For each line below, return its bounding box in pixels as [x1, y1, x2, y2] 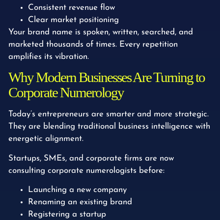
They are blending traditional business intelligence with [8, 122, 210, 131]
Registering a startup [28, 210, 106, 219]
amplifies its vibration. [8, 53, 89, 61]
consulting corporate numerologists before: [8, 166, 165, 175]
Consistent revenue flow [28, 3, 115, 12]
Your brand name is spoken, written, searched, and [8, 28, 193, 37]
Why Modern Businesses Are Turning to [8, 69, 205, 85]
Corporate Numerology [8, 84, 124, 101]
